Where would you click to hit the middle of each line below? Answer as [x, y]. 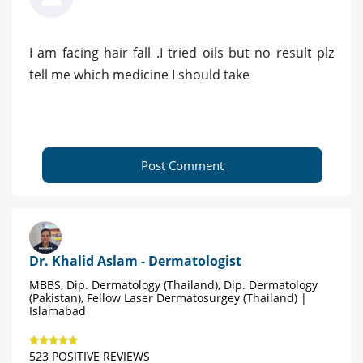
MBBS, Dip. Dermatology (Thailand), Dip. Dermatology [173, 285]
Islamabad [58, 311]
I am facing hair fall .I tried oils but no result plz [181, 53]
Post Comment [182, 166]
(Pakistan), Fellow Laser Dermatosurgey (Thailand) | [168, 298]
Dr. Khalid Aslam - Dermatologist [135, 261]
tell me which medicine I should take [139, 75]
